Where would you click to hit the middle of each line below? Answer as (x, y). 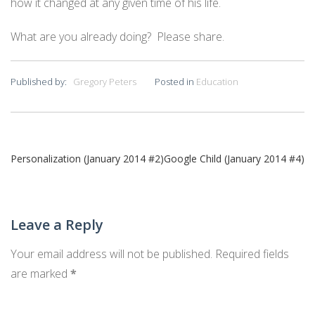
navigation (57, 187)
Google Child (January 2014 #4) (234, 159)
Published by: (42, 81)
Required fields (252, 254)
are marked (40, 274)
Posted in (175, 81)
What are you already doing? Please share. (117, 36)
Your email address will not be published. (111, 254)
